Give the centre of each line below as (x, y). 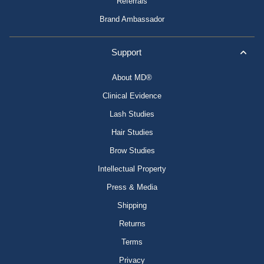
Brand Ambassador (132, 19)
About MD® (132, 78)
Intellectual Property (132, 169)
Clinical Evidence (132, 96)
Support (126, 52)
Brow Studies (132, 151)
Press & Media (132, 187)
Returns (132, 224)
